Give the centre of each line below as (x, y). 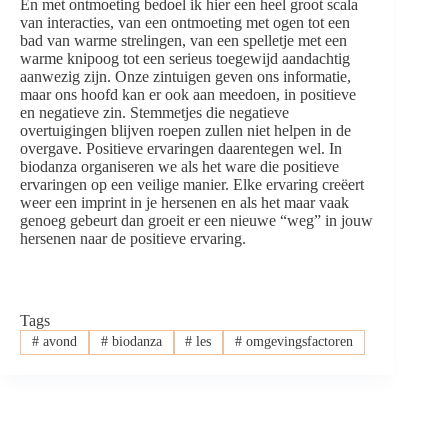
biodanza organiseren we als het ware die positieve (179, 167)
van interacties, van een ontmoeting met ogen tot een (185, 23)
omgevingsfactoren (298, 342)
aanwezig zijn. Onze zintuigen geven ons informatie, (185, 77)
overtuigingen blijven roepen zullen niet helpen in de (185, 131)
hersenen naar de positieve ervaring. (133, 239)
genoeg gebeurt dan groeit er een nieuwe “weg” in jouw (196, 221)
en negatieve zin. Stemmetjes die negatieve (154, 113)
